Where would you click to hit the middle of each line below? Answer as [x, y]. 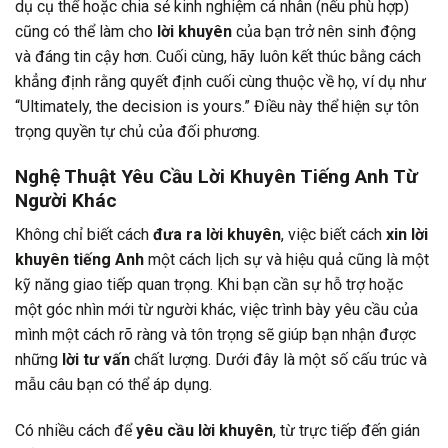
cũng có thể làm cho [86, 32]
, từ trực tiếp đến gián [346, 431]
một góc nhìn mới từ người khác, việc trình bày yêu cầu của [216, 310]
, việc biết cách [333, 235]
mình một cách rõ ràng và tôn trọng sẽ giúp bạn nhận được [215, 335]
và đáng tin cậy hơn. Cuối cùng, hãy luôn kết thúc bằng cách [218, 57]
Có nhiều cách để [75, 431]
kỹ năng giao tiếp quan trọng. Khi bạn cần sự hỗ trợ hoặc [209, 285]
